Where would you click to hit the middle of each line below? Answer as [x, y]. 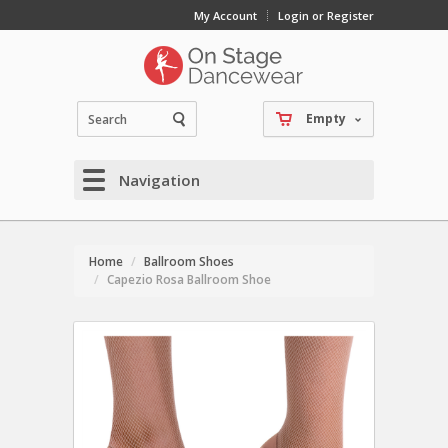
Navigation [159, 180]
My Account [225, 15]
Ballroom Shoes [189, 261]
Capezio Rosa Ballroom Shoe [189, 279]
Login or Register [326, 15]
